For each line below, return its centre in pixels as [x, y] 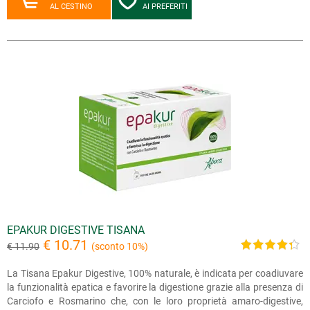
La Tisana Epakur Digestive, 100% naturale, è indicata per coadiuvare [155, 273]
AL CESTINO [71, 6]
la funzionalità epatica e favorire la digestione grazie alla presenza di [155, 287]
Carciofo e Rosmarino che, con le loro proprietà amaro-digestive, [155, 301]
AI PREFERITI [165, 6]
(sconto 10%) [120, 246]
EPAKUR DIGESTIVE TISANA [76, 230]
